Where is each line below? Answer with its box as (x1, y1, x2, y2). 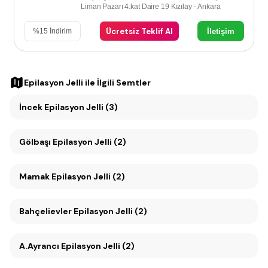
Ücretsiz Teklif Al (105, 26, 173, 36)
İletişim (207, 26, 234, 36)
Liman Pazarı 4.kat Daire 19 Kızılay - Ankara (170, 2, 221, 11)
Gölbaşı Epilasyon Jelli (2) (19, 136, 126, 147)
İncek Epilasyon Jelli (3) (19, 102, 118, 112)
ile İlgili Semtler (83, 77, 151, 88)
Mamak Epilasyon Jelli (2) (19, 171, 125, 182)
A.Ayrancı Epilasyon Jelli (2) (19, 240, 135, 251)
